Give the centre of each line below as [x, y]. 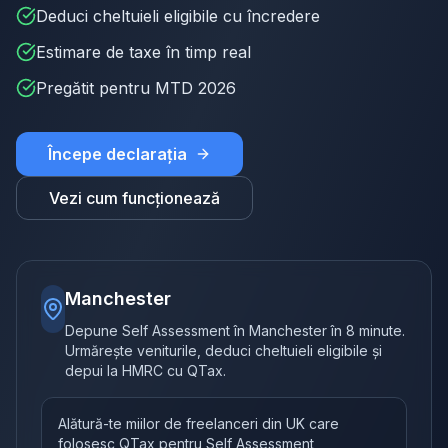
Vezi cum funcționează [134, 198]
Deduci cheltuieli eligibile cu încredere [178, 16]
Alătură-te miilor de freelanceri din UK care [198, 423]
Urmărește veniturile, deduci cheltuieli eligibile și [223, 350]
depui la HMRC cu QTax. [145, 370]
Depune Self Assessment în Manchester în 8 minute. [235, 330]
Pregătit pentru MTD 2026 [136, 88]
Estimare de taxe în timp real [143, 52]
